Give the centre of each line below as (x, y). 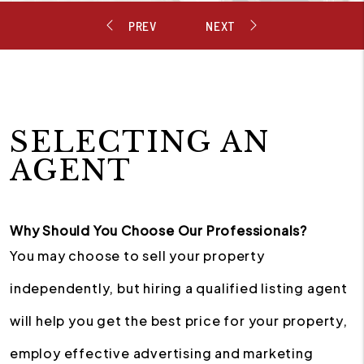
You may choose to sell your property (137, 256)
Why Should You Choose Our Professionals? (158, 230)
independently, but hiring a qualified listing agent (179, 288)
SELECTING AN (140, 142)
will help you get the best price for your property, (179, 321)
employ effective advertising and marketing (162, 353)
